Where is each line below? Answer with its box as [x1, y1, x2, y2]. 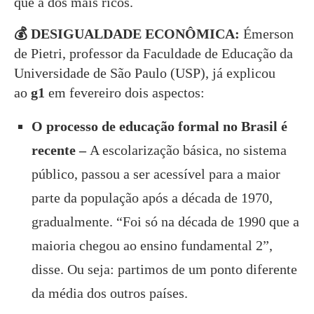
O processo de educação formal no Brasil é [32, 118, 287, 134]
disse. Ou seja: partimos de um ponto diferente [32, 261, 297, 277]
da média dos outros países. [32, 285, 188, 301]
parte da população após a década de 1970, [32, 189, 273, 205]
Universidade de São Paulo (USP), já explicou [14, 64, 275, 81]
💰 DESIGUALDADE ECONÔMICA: [14, 25, 243, 41]
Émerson [243, 25, 294, 41]
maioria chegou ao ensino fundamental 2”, [32, 237, 273, 253]
